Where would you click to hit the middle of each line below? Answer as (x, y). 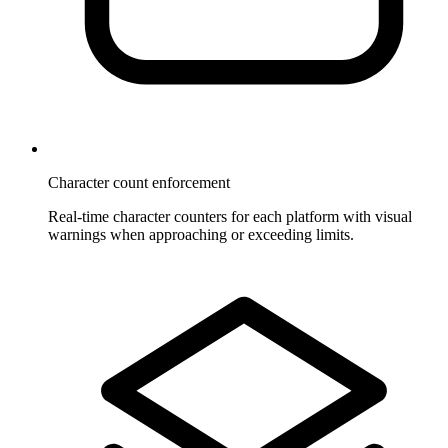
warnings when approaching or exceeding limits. (201, 234)
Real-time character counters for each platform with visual (230, 216)
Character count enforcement (139, 182)
